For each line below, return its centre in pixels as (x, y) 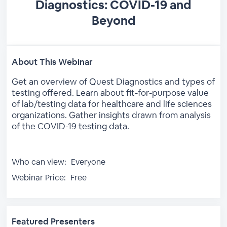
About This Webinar (52, 62)
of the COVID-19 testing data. (71, 126)
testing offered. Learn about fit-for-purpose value (110, 92)
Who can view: (39, 162)
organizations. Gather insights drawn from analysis (111, 115)
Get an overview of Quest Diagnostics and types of (113, 81)
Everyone (87, 162)
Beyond (113, 20)
